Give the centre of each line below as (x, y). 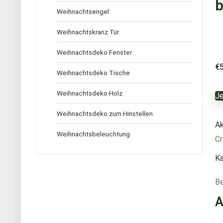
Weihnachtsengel (83, 11)
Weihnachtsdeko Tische (93, 73)
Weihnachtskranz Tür (88, 32)
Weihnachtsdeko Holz (90, 93)
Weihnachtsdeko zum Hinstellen (105, 113)
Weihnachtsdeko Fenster (94, 52)
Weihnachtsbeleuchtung (93, 134)
